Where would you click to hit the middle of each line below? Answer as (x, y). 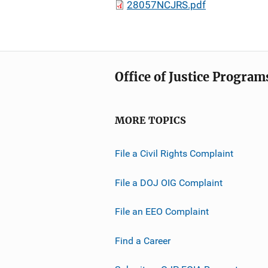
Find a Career (143, 240)
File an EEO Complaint (162, 211)
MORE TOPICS (150, 121)
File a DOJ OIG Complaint (169, 182)
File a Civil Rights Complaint (174, 153)
